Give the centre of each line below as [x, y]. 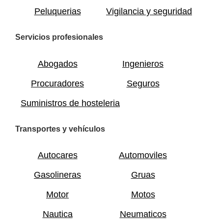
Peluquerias [57, 12]
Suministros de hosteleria [70, 103]
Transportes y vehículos [60, 129]
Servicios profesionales [59, 37]
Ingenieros [143, 64]
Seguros [143, 83]
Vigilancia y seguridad [149, 12]
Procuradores [57, 83]
